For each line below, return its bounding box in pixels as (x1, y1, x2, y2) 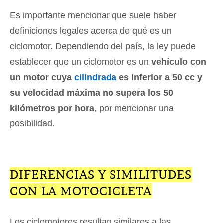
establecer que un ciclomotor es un (10, 56, 151, 67)
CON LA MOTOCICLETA (10, 183, 152, 198)
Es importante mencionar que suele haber (10, 10, 176, 20)
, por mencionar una (94, 103, 174, 113)
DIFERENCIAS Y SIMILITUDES (10, 166, 192, 182)
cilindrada (74, 72, 116, 82)
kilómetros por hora (10, 103, 94, 113)
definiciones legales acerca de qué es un (10, 25, 172, 36)
